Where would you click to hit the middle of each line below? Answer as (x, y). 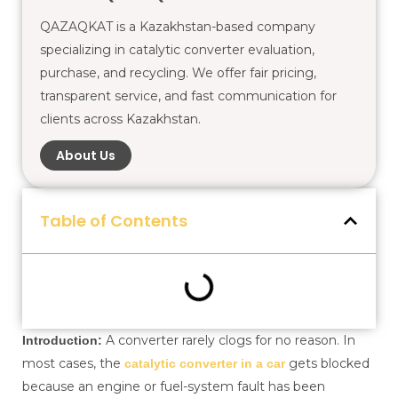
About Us (86, 156)
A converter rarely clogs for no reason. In (229, 341)
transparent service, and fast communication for (188, 96)
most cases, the (73, 364)
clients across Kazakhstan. (120, 119)
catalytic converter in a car (205, 364)
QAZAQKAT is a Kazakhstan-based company (178, 27)
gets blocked (327, 364)
